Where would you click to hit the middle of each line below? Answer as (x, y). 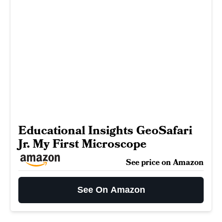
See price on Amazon (165, 162)
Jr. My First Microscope (83, 144)
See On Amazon (111, 190)
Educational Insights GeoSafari (105, 130)
